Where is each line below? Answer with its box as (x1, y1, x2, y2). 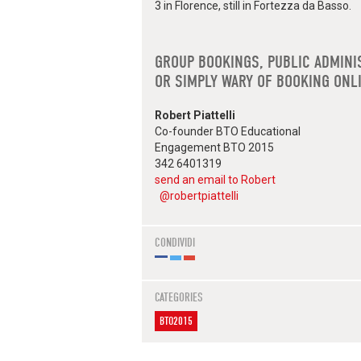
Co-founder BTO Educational (155, 125, 301, 139)
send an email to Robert (155, 173, 276, 187)
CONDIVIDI (155, 235, 195, 251)
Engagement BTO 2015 (155, 141, 274, 155)
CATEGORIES (155, 290, 203, 305)
